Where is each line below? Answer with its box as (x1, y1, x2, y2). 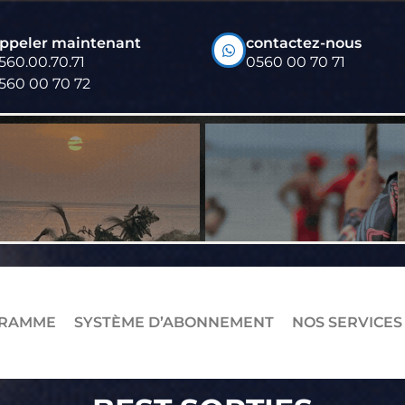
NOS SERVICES (292, 313, 402, 331)
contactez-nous (246, 34, 362, 52)
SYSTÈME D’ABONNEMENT (74, 313, 274, 331)
